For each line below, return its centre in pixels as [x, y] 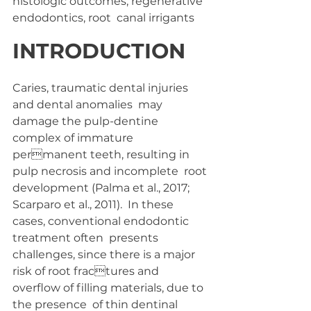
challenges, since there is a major [105, 254]
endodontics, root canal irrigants [103, 18]
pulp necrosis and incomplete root [111, 171]
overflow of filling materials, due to [109, 288]
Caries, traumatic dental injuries [102, 88]
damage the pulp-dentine [87, 121]
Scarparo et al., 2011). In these [94, 204]
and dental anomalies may [89, 104]
